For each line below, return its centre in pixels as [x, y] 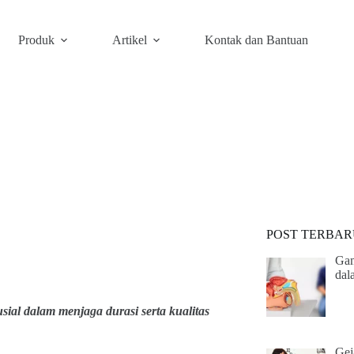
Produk [36, 40]
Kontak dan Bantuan [256, 40]
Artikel [129, 40]
